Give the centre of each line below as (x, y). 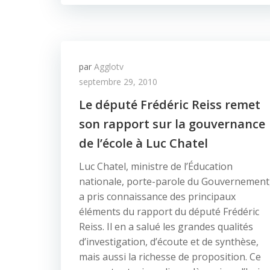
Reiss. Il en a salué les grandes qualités (166, 227)
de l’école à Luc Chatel (143, 143)
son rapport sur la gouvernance (172, 124)
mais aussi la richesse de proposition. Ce (170, 257)
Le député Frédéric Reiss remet (170, 105)
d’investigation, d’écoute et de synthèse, (169, 242)
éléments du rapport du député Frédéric (169, 212)
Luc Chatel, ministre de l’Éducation (156, 166)
